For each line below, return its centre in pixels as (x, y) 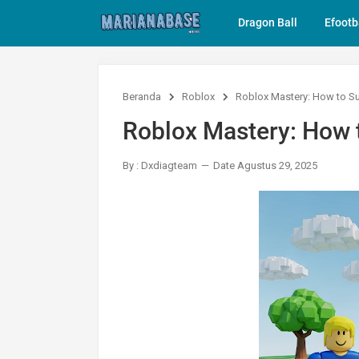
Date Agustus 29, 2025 (265, 165)
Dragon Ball (268, 22)
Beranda (142, 97)
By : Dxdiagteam (160, 165)
